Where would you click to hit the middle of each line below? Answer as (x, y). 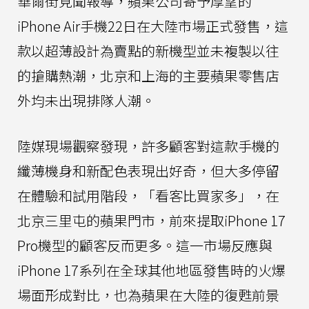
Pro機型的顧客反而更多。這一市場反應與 (145, 246)
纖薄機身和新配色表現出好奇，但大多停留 (148, 171)
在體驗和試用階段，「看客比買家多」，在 (148, 196)
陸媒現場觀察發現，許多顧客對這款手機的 (148, 146)
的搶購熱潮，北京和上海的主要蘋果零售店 (148, 76)
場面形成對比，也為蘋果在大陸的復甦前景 (148, 295)
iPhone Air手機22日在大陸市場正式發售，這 (153, 26)
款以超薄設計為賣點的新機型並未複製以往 (148, 51)
